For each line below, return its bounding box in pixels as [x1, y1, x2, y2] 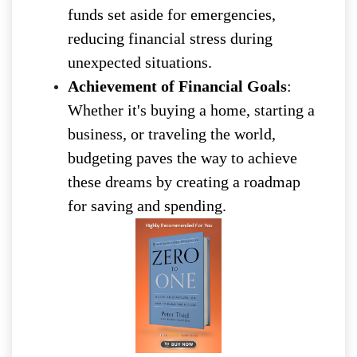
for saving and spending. [68, 197, 226, 215]
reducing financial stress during [68, 29, 273, 48]
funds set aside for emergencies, [68, 6, 276, 24]
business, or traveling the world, [68, 125, 276, 143]
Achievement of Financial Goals [68, 77, 287, 96]
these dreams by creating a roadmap [68, 173, 300, 191]
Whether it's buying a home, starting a [68, 101, 315, 120]
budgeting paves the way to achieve [68, 149, 297, 167]
